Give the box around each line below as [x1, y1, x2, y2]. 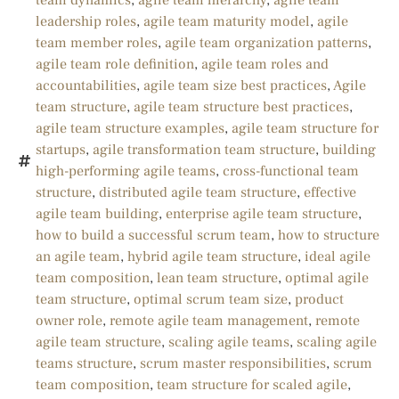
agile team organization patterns [165, 34, 368, 53]
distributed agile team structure [99, 183, 297, 202]
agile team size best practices [143, 77, 327, 95]
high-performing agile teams [36, 162, 216, 181]
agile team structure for [232, 119, 379, 138]
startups [36, 141, 85, 159]
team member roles [36, 34, 158, 53]
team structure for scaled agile [157, 376, 347, 395]
